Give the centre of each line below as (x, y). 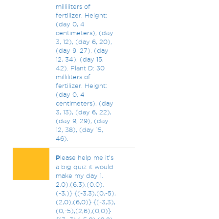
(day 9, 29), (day (82, 121)
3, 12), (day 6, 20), (84, 42)
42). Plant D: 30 (80, 68)
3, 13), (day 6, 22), (83, 112)
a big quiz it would (84, 167)
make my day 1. (79, 175)
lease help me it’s (87, 157)
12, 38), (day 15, (79, 130)
